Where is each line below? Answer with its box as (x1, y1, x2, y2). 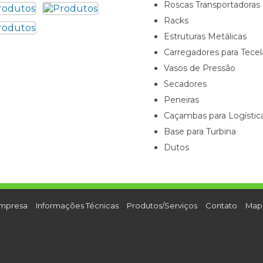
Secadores (164, 79, 207, 89)
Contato (205, 201, 237, 210)
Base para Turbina (164, 126, 236, 137)
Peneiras (164, 95, 199, 105)
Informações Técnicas (35, 201, 119, 210)
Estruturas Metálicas (164, 31, 247, 42)
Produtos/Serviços (126, 201, 197, 210)
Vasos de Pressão (164, 63, 235, 73)
